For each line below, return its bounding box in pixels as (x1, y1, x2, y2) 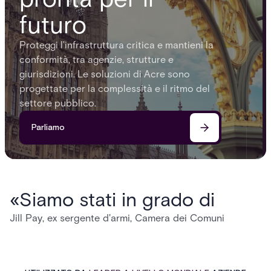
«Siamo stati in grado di (10, 188, 215, 211)
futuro (19, 10, 87, 39)
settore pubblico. (19, 97, 96, 109)
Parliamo (31, 122, 65, 133)
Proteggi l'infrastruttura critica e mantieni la (19, 39, 214, 51)
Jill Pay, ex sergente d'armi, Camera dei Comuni (10, 212, 224, 224)
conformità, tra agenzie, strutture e (19, 54, 174, 65)
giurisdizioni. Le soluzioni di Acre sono (19, 68, 190, 80)
